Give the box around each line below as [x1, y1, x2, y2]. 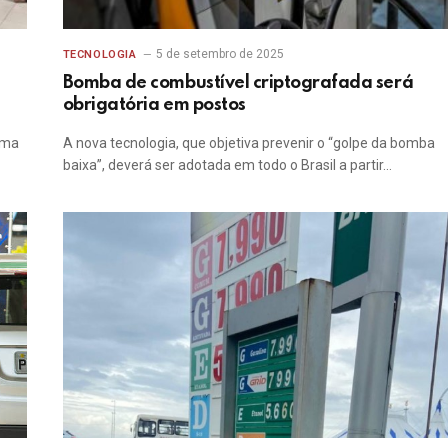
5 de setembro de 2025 [156, 46, 285, 61]
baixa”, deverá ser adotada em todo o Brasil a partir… [62, 156, 392, 173]
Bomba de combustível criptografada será [62, 73, 414, 92]
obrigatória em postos [62, 95, 246, 114]
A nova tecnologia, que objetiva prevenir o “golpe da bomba [62, 134, 435, 151]
